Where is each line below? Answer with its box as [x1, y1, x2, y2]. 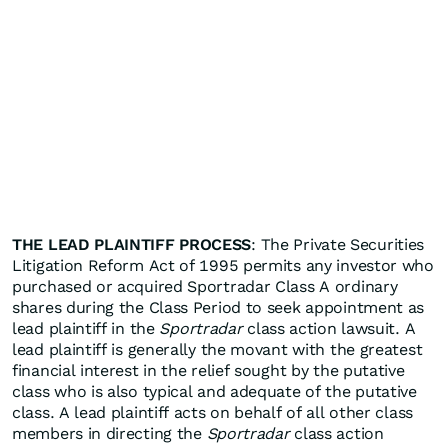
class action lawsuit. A [242, 319, 416, 339]
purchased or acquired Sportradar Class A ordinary [12, 277, 398, 297]
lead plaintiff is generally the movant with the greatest [12, 340, 423, 360]
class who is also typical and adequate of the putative [12, 382, 417, 402]
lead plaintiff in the [12, 319, 160, 339]
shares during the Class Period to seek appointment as [12, 298, 425, 318]
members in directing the [12, 424, 207, 444]
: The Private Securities [251, 235, 425, 255]
